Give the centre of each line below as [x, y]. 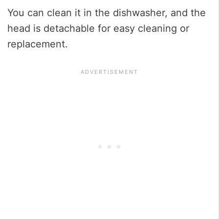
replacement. [38, 44]
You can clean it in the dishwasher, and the [107, 12]
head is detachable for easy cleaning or [98, 28]
